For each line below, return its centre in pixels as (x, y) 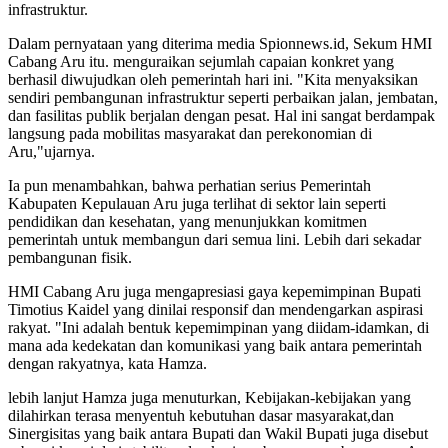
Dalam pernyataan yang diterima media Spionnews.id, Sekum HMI (220, 43)
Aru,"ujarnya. (51, 151)
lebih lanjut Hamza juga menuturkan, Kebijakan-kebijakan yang (209, 397)
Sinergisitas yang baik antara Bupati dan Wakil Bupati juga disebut (218, 433)
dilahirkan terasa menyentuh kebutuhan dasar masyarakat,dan (201, 415)
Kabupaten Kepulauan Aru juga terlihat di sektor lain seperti (197, 203)
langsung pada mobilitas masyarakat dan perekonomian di (190, 133)
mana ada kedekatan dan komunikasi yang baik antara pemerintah (215, 345)
